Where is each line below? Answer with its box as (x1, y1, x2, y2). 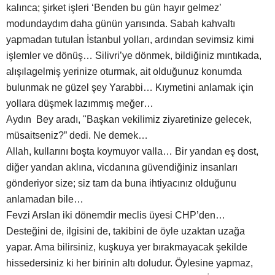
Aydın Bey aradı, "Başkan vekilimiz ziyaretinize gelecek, (6, 114, 252, 125)
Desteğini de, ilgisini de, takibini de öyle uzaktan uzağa (6, 226, 245, 237)
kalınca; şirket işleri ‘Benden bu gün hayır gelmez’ (6, 2, 221, 14)
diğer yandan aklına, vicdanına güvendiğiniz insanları (6, 162, 238, 173)
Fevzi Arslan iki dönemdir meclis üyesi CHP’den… (6, 210, 225, 221)
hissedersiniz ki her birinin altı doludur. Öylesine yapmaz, (6, 258, 253, 269)
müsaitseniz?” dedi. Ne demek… (6, 130, 148, 141)
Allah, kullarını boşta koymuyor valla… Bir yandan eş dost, (6, 146, 258, 157)
